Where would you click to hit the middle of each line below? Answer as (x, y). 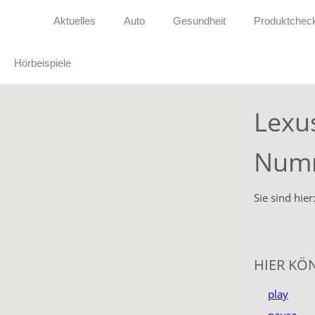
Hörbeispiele (43, 63)
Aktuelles (75, 21)
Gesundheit (199, 21)
